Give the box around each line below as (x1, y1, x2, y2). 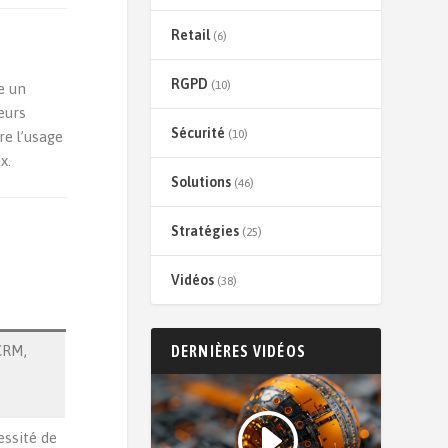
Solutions (170, 174, 231, 190)
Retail (170, 27, 210, 43)
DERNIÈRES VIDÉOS (170, 342, 307, 360)
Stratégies (170, 223, 239, 239)
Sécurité (170, 125, 225, 141)
